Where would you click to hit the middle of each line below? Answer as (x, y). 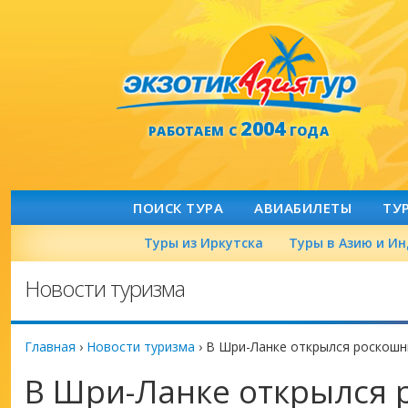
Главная (50, 347)
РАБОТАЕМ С (194, 131)
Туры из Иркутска (204, 243)
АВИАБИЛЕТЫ (303, 208)
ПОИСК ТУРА (178, 208)
